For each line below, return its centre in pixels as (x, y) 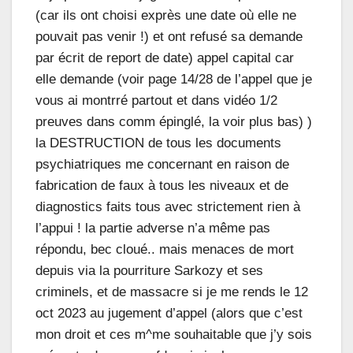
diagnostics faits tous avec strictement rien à (168, 206)
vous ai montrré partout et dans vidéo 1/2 (156, 100)
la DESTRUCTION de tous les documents (158, 143)
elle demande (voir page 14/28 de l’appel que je (174, 79)
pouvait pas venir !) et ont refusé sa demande (169, 36)
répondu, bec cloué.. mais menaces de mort (165, 249)
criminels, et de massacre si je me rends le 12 (172, 292)
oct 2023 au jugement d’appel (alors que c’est (169, 313)
